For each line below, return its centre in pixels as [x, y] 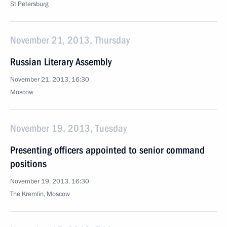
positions [28, 164]
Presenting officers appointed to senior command [107, 150]
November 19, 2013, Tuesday [68, 128]
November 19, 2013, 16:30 [50, 181]
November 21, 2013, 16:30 [50, 80]
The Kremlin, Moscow [40, 194]
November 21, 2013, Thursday [70, 40]
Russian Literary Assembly [61, 62]
